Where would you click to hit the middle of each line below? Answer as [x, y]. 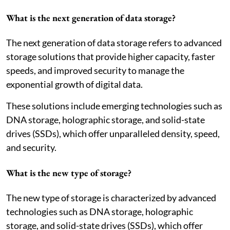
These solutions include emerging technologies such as [114, 106]
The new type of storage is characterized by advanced [111, 197]
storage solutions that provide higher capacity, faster [111, 56]
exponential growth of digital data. [74, 84]
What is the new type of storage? [69, 172]
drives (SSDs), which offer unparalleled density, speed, [113, 133]
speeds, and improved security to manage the [95, 70]
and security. [31, 147]
